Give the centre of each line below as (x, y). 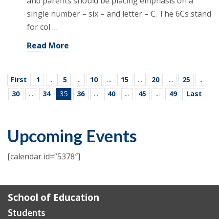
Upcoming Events (72, 136)
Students (27, 212)
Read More (48, 46)
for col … (42, 27)
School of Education (54, 197)
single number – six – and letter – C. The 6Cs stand (119, 14)
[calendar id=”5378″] (44, 157)
